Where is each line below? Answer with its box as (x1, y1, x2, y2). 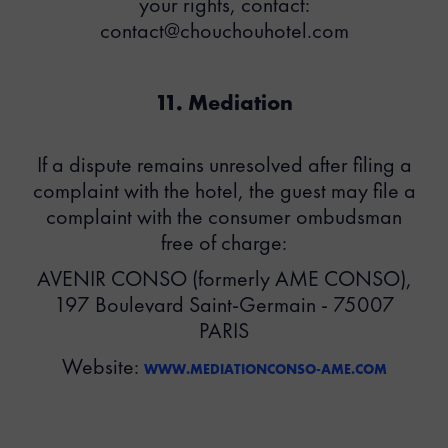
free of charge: (161, 233, 287, 255)
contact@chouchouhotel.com (99, 21, 349, 43)
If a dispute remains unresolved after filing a (36, 155, 412, 177)
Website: (61, 357, 144, 379)
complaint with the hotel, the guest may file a (32, 181, 416, 203)
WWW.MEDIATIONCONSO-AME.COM (143, 363, 387, 377)
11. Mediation (155, 93, 293, 115)
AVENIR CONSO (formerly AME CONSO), (36, 269, 412, 291)
